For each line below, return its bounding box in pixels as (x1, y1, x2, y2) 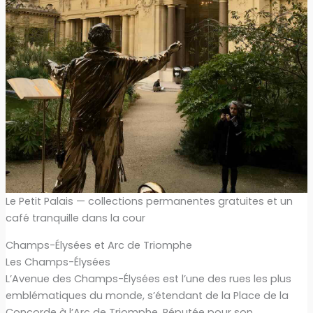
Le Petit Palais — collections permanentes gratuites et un (5, 194, 293, 209)
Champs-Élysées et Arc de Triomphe (5, 238, 192, 252)
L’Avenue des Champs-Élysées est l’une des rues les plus (5, 271, 291, 286)
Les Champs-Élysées (5, 254, 110, 269)
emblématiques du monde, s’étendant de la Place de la (5, 288, 289, 303)
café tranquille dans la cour (5, 211, 145, 226)
